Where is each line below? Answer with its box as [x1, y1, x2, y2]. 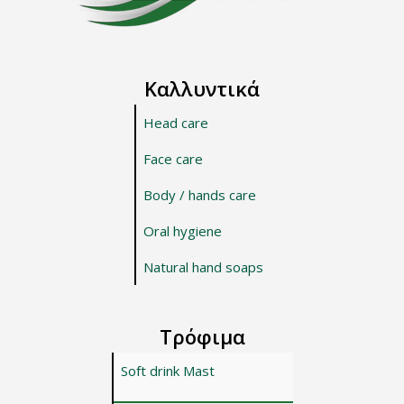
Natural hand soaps [142, 258, 263, 277]
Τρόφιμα [159, 323, 245, 351]
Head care [142, 114, 208, 133]
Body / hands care [142, 186, 256, 205]
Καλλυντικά [144, 75, 260, 103]
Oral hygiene [142, 222, 222, 241]
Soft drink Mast [120, 362, 215, 381]
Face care [142, 150, 203, 169]
